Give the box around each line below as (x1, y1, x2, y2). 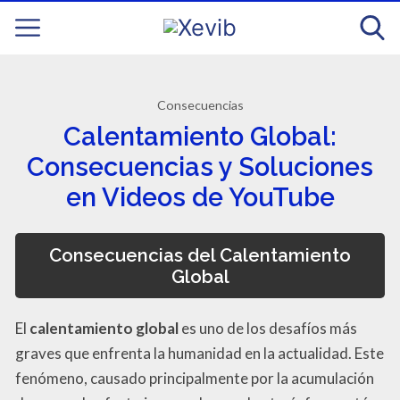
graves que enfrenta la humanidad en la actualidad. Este (15, 343, 384, 362)
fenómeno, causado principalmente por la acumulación (15, 368, 374, 387)
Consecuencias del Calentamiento (49, 244, 351, 266)
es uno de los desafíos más (179, 318, 357, 337)
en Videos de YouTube (65, 182, 335, 213)
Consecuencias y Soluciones (27, 152, 373, 183)
